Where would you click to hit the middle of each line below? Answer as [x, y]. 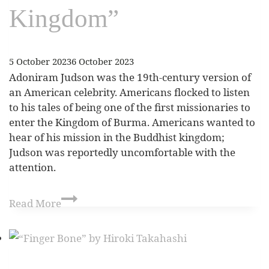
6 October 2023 [103, 61]
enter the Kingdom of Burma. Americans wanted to [132, 122]
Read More [35, 203]
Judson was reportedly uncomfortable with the [122, 153]
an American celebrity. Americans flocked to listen [129, 92]
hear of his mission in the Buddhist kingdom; [117, 138]
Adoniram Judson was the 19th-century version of [130, 77]
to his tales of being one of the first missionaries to [130, 107]
